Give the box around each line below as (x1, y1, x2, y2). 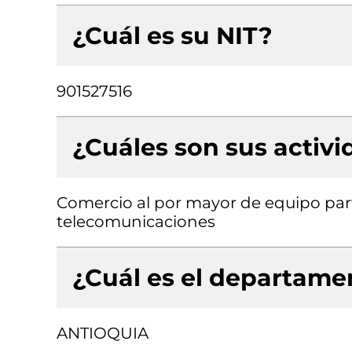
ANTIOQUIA (57, 324, 148, 343)
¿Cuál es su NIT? (72, 21, 273, 50)
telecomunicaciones (57, 212, 215, 231)
